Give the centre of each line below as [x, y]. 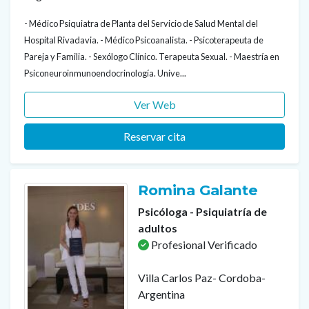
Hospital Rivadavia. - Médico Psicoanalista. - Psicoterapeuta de [144, 40]
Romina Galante [200, 190]
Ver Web [154, 105]
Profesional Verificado [203, 245]
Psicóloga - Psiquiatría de [202, 212]
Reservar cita [154, 137]
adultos [158, 228]
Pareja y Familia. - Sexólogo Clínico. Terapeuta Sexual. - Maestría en [152, 57]
